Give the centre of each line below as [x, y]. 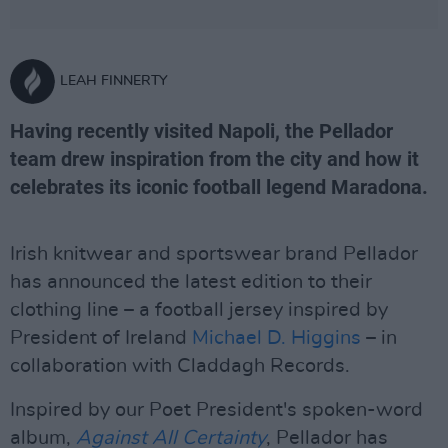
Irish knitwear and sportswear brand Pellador [214, 254]
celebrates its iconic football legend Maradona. [219, 187]
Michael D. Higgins [276, 338]
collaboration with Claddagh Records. [180, 366]
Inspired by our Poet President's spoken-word [216, 410]
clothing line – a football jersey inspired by [199, 310]
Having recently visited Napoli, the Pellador [201, 131]
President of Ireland [101, 338]
